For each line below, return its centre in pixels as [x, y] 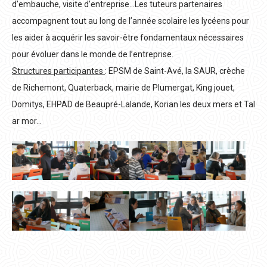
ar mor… [27, 121]
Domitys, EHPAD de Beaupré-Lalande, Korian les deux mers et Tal [133, 104]
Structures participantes [58, 71]
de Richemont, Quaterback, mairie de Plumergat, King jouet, [123, 88]
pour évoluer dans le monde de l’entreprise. [93, 54]
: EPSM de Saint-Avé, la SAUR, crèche [175, 71]
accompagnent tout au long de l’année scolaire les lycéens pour [131, 21]
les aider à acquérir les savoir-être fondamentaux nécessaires [128, 38]
